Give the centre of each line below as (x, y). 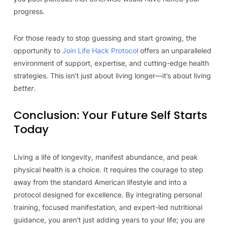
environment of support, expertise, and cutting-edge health (111, 63)
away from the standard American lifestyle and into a (100, 182)
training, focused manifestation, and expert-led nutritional (108, 207)
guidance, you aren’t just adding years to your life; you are (109, 220)
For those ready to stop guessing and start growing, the (105, 38)
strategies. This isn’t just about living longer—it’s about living (112, 76)
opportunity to (38, 50)
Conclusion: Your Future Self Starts (110, 115)
